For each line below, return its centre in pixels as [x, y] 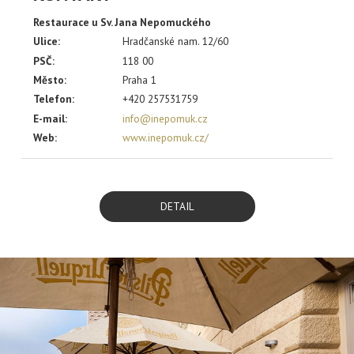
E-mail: [50, 118]
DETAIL [177, 206]
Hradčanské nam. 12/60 [176, 41]
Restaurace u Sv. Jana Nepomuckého [122, 22]
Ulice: [47, 41]
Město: [50, 80]
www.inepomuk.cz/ [166, 138]
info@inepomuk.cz [166, 118]
